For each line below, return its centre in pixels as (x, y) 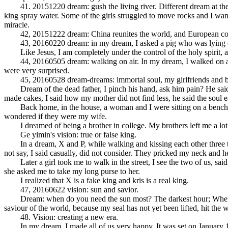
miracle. (17, 25)
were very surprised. (37, 70)
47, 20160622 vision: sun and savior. (71, 190)
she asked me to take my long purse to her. (72, 171)
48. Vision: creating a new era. (61, 217)
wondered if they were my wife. (55, 116)
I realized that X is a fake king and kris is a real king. (96, 180)
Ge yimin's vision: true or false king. (70, 135)
